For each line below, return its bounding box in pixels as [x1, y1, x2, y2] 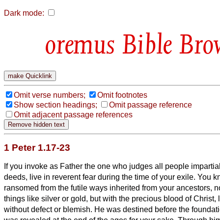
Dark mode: [4, 9, 44, 17]
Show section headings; [14, 100, 97, 109]
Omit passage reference [109, 100, 192, 109]
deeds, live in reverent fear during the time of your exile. [4, 172, 197, 181]
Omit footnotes [97, 90, 147, 99]
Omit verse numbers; [14, 90, 85, 99]
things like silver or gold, [4, 194, 90, 203]
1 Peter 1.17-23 [4, 142, 70, 153]
